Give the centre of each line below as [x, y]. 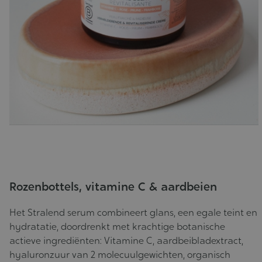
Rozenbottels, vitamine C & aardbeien [113, 187]
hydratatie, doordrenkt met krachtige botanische [117, 227]
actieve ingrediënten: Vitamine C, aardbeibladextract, [126, 241]
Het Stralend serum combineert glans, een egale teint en [133, 213]
